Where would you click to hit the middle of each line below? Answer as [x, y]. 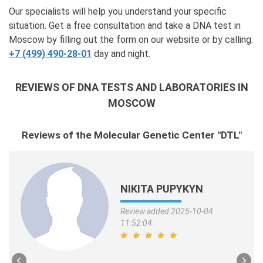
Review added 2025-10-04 [167, 212]
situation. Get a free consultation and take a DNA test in [125, 25]
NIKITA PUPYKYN [162, 189]
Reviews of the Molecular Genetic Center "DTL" [131, 135]
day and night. [121, 53]
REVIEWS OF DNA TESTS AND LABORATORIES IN [131, 87]
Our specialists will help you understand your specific [118, 11]
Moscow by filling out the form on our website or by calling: [131, 39]
